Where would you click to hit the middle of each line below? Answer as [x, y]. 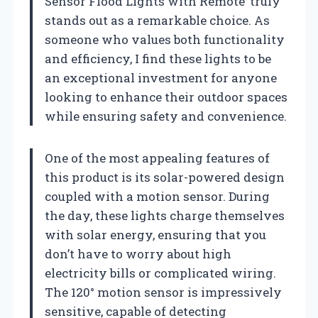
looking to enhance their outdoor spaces [166, 97]
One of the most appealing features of [157, 158]
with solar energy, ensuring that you [155, 234]
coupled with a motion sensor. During [157, 196]
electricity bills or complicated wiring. [160, 273]
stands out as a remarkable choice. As [157, 20]
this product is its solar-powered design [165, 177]
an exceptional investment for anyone [161, 77]
